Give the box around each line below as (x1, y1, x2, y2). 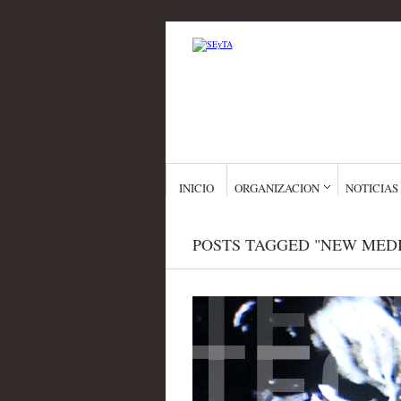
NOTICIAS (345, 180, 398, 196)
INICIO (178, 180, 214, 196)
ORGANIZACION (234, 180, 320, 196)
